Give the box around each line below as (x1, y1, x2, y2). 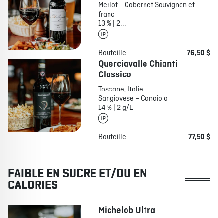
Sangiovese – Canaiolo (98, 94, 168, 104)
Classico (98, 69, 131, 81)
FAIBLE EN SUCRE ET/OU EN (8, 166, 147, 181)
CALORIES (8, 178, 58, 193)
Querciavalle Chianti (98, 58, 178, 71)
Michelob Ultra (98, 205, 155, 217)
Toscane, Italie (98, 85, 143, 95)
